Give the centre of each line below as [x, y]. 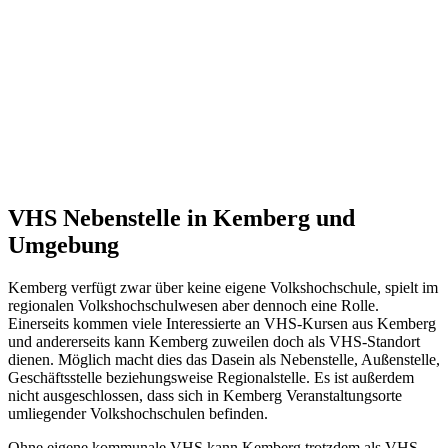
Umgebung [63, 244]
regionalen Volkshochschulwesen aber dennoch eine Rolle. [193, 305]
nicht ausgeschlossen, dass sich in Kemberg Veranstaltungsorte [205, 395]
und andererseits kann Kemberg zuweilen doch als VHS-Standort [214, 341]
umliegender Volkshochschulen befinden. [138, 413]
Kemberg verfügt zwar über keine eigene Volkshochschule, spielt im [223, 287]
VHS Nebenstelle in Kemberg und [181, 217]
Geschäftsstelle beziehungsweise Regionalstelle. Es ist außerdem [211, 377]
